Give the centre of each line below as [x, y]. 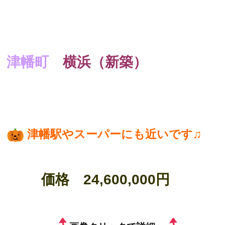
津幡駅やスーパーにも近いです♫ [115, 134]
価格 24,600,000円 [112, 180]
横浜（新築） [105, 62]
